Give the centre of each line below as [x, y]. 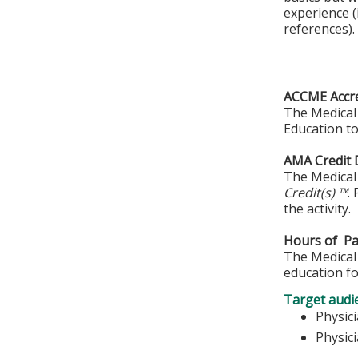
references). [320, 29]
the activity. [318, 208]
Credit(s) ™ [316, 192]
